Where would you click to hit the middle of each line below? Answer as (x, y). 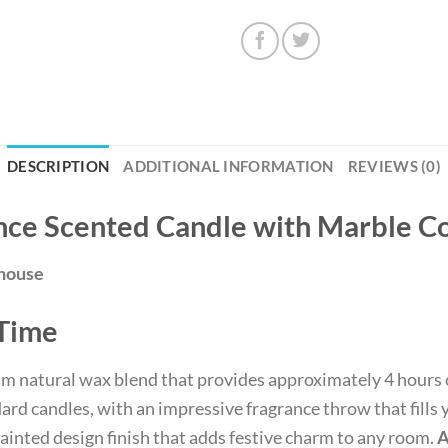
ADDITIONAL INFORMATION (228, 166)
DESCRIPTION (58, 166)
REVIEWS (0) (394, 166)
